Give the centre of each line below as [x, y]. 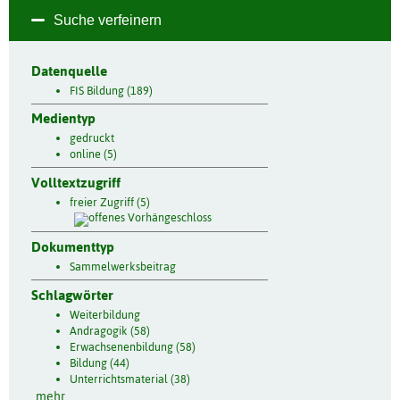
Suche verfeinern [108, 20]
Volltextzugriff [76, 183]
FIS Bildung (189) [111, 90]
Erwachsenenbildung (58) [132, 346]
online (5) [93, 154]
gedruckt [92, 138]
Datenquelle [69, 71]
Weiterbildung [104, 314]
